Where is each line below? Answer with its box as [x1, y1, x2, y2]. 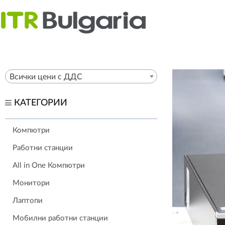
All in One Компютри [13, 162, 85, 169]
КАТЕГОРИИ [12, 98, 67, 107]
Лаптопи [13, 197, 43, 204]
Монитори [13, 179, 50, 187]
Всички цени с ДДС [10, 73, 82, 81]
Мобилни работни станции [13, 214, 108, 222]
